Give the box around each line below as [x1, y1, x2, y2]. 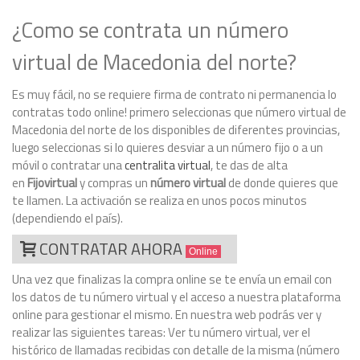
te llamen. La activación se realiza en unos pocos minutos [12, 191, 307, 211]
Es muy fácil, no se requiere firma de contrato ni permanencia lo [12, 85, 337, 104]
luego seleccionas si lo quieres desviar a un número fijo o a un [12, 138, 323, 157]
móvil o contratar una [12, 156, 125, 175]
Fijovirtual [27, 174, 77, 193]
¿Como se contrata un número [12, 13, 288, 47]
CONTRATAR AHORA [39, 236, 186, 262]
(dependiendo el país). [12, 209, 123, 228]
